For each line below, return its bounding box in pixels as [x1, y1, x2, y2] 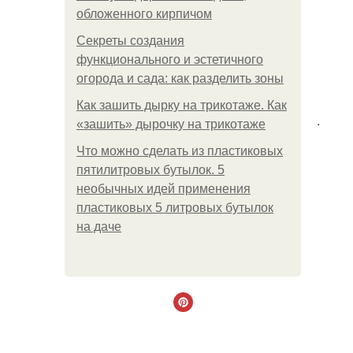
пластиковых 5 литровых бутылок [76, 201, 273, 214]
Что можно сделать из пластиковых [76, 144, 283, 158]
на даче [76, 220, 121, 233]
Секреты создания [76, 34, 184, 47]
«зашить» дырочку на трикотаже [76, 117, 266, 131]
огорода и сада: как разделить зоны [76, 72, 284, 85]
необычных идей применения [76, 182, 251, 195]
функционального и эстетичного [76, 53, 263, 66]
